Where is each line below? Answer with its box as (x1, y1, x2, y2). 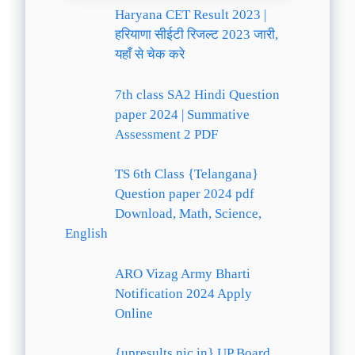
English (65, 226, 108, 241)
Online (114, 305, 153, 321)
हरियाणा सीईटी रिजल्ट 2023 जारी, (114, 27, 278, 42)
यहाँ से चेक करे (114, 47, 185, 62)
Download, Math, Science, (114, 206, 261, 221)
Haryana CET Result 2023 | (114, 7, 266, 22)
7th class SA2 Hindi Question (114, 86, 280, 102)
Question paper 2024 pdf (114, 186, 254, 201)
